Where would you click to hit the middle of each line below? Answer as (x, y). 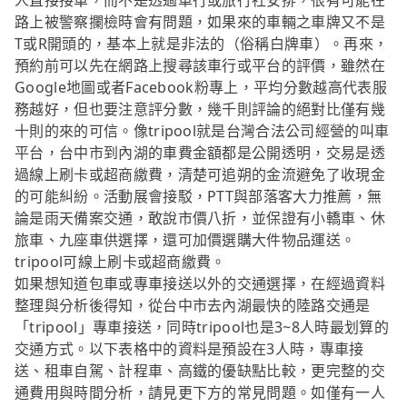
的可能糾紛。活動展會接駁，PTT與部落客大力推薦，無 (199, 197)
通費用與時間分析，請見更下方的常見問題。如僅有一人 (200, 393)
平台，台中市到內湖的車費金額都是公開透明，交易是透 (200, 153)
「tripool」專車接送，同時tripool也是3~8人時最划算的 (202, 328)
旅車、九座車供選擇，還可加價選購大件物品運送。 (185, 240)
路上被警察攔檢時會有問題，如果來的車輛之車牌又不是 (200, 22)
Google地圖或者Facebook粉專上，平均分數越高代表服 (201, 88)
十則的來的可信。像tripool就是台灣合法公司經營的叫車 (202, 131)
